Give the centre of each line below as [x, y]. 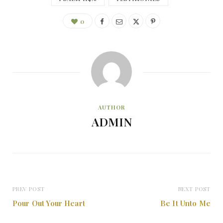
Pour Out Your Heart [49, 203]
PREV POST [29, 189]
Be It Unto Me [185, 203]
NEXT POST [194, 189]
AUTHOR [111, 107]
